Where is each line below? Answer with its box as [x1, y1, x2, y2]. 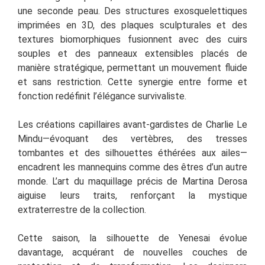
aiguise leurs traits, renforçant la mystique [18, 189, 247, 201]
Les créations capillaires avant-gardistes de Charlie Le [18, 118, 247, 130]
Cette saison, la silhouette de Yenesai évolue [18, 232, 247, 244]
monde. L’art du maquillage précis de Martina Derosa [18, 175, 247, 187]
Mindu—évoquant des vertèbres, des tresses [18, 132, 247, 144]
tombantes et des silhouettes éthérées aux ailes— [18, 147, 247, 159]
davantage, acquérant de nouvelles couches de [18, 246, 247, 258]
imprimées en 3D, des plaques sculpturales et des [18, 19, 247, 31]
